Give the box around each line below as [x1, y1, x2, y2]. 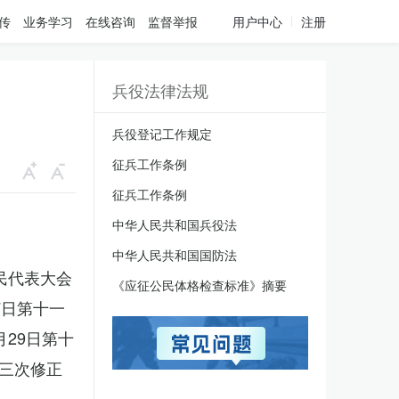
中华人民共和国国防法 [112, 246, 237, 264]
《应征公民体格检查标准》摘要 [112, 276, 287, 294]
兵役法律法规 [112, 78, 208, 102]
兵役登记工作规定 [112, 125, 212, 142]
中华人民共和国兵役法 [112, 216, 237, 233]
